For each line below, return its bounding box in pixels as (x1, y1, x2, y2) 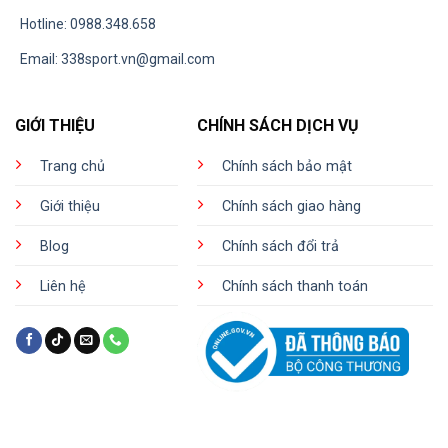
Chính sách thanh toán (222, 278, 369, 296)
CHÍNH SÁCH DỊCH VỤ (197, 116, 360, 136)
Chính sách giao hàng (222, 198, 362, 216)
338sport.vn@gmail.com (61, 51, 215, 68)
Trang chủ (39, 158, 105, 176)
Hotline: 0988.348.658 (20, 16, 156, 33)
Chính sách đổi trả (222, 238, 340, 256)
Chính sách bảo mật (222, 158, 353, 176)
